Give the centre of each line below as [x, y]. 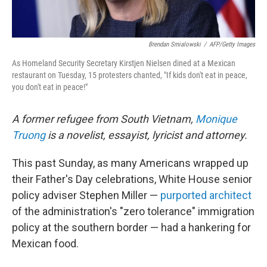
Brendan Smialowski [175, 45]
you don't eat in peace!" [50, 87]
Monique [216, 119]
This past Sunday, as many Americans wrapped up [130, 163]
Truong [29, 135]
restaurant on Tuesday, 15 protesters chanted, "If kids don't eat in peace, [130, 75]
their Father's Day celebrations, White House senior [132, 179]
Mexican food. [45, 244]
